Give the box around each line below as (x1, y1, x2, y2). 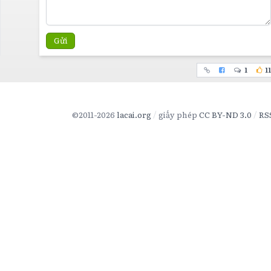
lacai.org (116, 108, 151, 120)
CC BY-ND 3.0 (198, 108, 252, 120)
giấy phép (158, 108, 199, 120)
